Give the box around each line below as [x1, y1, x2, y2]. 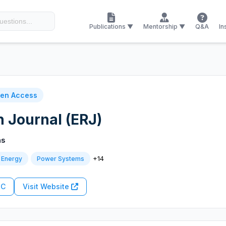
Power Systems [37, 155, 84, 162]
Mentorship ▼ [143, 22, 185, 30]
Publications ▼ [89, 22, 133, 30]
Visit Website [23, 182, 71, 191]
